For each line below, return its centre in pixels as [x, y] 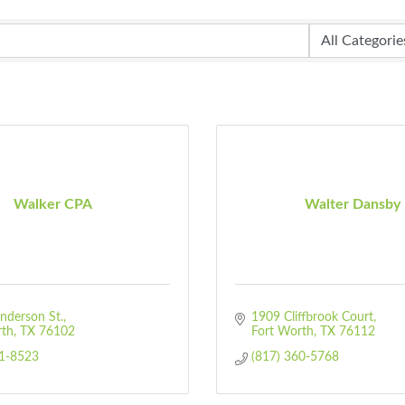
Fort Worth [282, 332]
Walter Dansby [353, 204]
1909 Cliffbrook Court [312, 317]
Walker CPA [52, 204]
